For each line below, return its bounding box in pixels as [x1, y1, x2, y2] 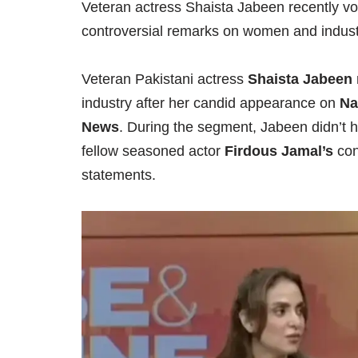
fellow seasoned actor [82, 143, 225, 160]
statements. [82, 167, 156, 184]
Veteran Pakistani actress [82, 71, 248, 88]
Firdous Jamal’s [225, 143, 333, 160]
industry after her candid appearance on [82, 95, 340, 112]
